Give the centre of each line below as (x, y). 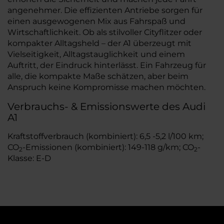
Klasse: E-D (29, 158)
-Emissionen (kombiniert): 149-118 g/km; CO (108, 147)
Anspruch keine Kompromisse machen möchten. (106, 87)
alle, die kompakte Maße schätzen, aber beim (98, 76)
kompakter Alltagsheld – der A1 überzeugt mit (99, 43)
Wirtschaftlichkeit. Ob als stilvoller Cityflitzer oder (105, 32)
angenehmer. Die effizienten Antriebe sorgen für (105, 10)
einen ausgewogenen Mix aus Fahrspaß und (96, 21)
